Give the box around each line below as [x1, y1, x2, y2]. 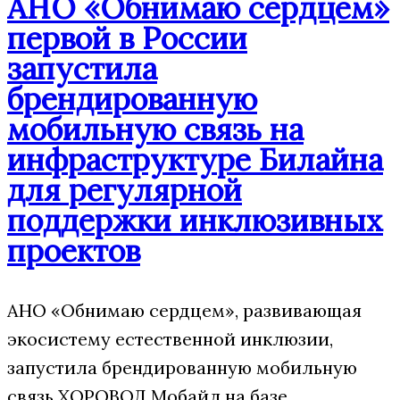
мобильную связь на [7, 110, 304, 148]
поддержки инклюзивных [7, 201, 383, 239]
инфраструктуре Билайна [7, 140, 383, 179]
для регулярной [7, 171, 242, 209]
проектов [7, 231, 140, 270]
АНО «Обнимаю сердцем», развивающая [7, 299, 362, 321]
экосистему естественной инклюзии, [7, 328, 333, 350]
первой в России [7, 19, 247, 57]
